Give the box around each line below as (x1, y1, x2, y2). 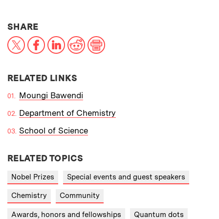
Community (60, 191, 100, 200)
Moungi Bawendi (19, 90, 83, 100)
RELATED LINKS (7, 72, 78, 83)
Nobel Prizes (11, 172, 54, 181)
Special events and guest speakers (67, 172, 185, 181)
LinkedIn (65, 35, 97, 45)
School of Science (19, 125, 88, 135)
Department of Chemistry (19, 108, 116, 118)
